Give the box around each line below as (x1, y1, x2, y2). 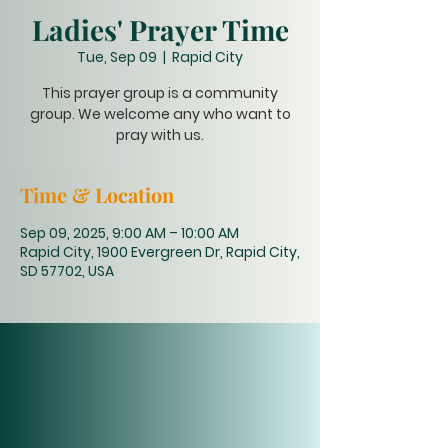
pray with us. (116, 125, 204, 145)
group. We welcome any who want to (29, 104, 291, 124)
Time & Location (20, 181, 174, 208)
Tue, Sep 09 (77, 47, 157, 67)
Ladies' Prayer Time (31, 11, 289, 48)
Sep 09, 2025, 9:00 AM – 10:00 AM (20, 223, 239, 243)
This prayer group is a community (42, 83, 278, 103)
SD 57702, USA (20, 261, 114, 281)
